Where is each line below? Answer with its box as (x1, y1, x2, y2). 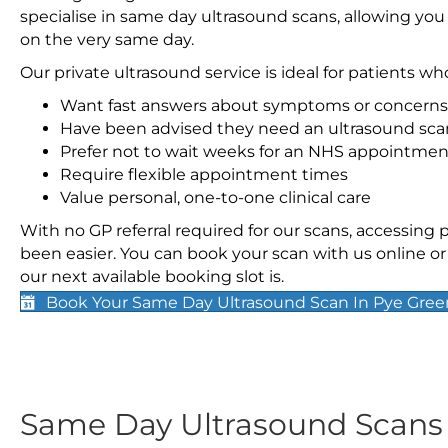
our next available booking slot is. (20, 267, 284, 286)
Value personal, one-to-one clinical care (60, 188, 371, 207)
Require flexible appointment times (60, 165, 348, 184)
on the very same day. (20, 30, 194, 49)
